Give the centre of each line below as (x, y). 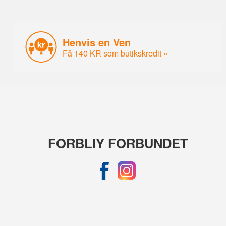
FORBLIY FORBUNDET (118, 143)
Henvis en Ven (97, 42)
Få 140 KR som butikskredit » (116, 53)
